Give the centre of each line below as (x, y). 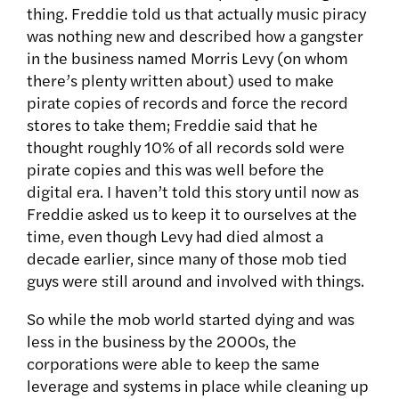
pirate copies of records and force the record (187, 102)
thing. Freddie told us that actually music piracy (196, 13)
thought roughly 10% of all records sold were (186, 147)
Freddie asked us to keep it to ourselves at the (192, 214)
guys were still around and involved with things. (195, 281)
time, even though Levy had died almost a (175, 236)
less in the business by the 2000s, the (162, 341)
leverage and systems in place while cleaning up (198, 386)
